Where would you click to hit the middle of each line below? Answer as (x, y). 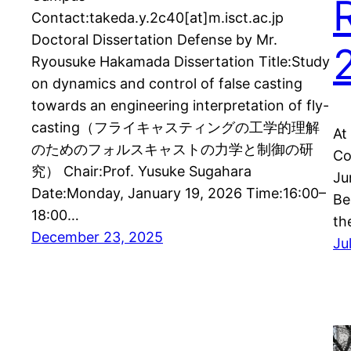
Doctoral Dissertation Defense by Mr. (154, 39)
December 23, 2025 (97, 237)
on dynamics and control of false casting (167, 83)
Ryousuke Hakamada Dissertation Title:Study (181, 61)
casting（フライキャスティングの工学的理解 (175, 127)
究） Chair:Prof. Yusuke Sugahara (141, 171)
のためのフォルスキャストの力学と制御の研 (172, 149)
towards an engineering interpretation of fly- (180, 105)
